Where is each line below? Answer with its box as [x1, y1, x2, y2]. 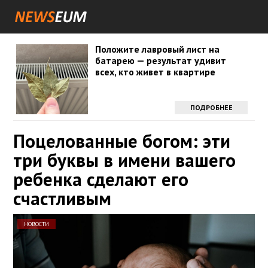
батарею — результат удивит [95, 54, 226, 66]
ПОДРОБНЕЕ [190, 103, 233, 112]
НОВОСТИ [24, 220, 49, 228]
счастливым [13, 186, 111, 211]
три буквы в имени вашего [13, 148, 236, 172]
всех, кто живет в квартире [95, 66, 215, 78]
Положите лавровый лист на [95, 43, 220, 55]
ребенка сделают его [13, 167, 188, 191]
